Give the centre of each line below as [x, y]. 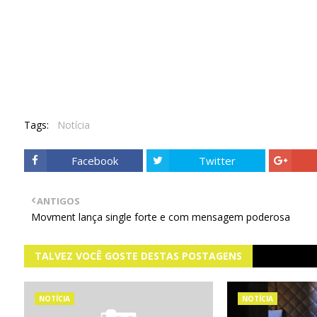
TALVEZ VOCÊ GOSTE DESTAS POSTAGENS [138, 256]
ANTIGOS [58, 201]
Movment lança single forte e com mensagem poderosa [160, 217]
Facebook [94, 161]
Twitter [217, 161]
